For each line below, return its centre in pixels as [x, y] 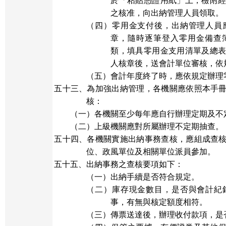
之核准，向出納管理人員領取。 [167, 13]
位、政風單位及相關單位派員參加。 [151, 152]
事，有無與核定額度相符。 [159, 202]
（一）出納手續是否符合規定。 [143, 177]
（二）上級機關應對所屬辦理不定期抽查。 [147, 126]
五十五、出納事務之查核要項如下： [119, 164]
